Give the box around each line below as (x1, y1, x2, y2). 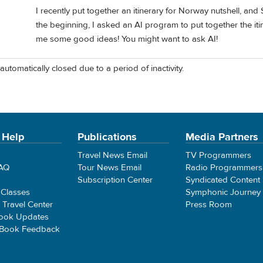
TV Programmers (185, 149, 251, 161)
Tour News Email (77, 161, 142, 173)
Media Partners (185, 130, 258, 144)
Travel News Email (77, 149, 148, 161)
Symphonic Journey (185, 186, 261, 198)
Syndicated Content (185, 174, 260, 186)
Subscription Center (77, 174, 153, 186)
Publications (77, 130, 137, 144)
